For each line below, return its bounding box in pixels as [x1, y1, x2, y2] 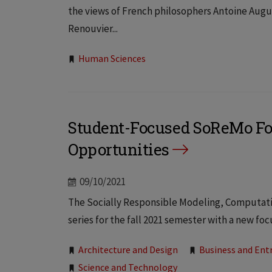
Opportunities [68, 139, 169, 160]
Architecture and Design [78, 243, 178, 256]
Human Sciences [78, 52, 146, 65]
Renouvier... [68, 22, 118, 36]
